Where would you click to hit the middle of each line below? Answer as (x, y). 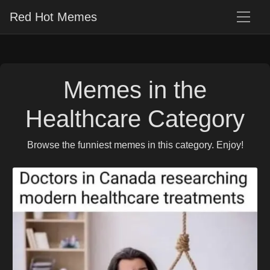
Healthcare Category (135, 119)
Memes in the (135, 90)
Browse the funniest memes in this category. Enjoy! (135, 145)
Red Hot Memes (53, 17)
